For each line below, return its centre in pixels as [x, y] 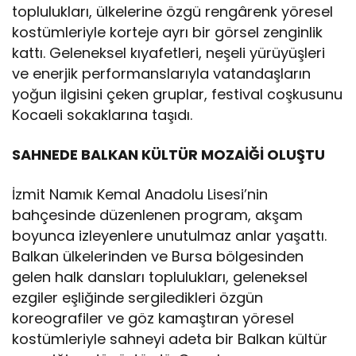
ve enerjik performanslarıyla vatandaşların [162, 73]
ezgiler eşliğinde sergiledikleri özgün [138, 297]
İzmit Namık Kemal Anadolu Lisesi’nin [140, 194]
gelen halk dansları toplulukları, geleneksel [160, 277]
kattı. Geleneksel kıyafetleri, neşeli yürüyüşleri [169, 52]
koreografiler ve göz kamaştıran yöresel [153, 318]
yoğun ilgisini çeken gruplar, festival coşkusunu [178, 94]
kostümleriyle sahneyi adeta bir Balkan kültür [170, 339]
